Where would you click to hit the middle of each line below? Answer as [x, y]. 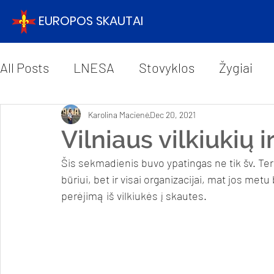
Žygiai [236, 67]
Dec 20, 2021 [173, 114]
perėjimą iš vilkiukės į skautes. [135, 196]
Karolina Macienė [119, 114]
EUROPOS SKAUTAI [91, 21]
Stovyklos [167, 67]
